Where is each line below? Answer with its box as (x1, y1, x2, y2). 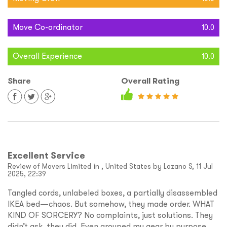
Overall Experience (13, 51, 82, 61)
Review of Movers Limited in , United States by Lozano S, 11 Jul (8, 162, 213, 171)
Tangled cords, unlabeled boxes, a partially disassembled (8, 187, 217, 198)
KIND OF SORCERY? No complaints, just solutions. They (8, 210, 213, 220)
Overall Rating (121, 75, 179, 87)
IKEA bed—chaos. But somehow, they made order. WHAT (8, 199, 214, 209)
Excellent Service (8, 149, 85, 162)
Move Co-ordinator (13, 22, 83, 32)
